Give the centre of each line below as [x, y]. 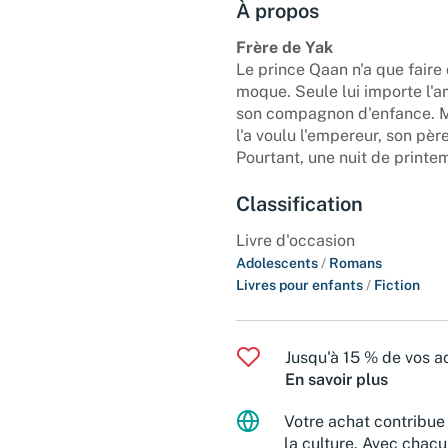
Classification [299, 203]
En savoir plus [336, 379]
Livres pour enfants [301, 284]
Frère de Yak [284, 47]
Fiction [397, 284]
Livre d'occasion [295, 240]
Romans [355, 262]
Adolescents [278, 262]
